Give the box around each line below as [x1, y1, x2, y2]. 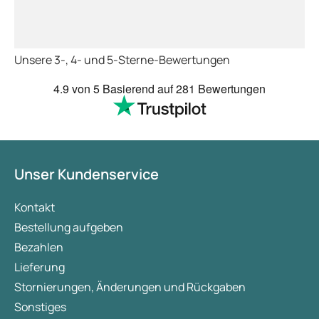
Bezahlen [14, 239, 63, 255]
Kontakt [14, 199, 55, 215]
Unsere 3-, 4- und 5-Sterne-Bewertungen [14, 51, 230, 68]
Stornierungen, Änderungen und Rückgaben [14, 278, 246, 295]
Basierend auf [103, 80, 176, 97]
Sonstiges [14, 298, 66, 315]
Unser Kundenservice [14, 164, 159, 184]
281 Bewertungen [176, 80, 266, 97]
